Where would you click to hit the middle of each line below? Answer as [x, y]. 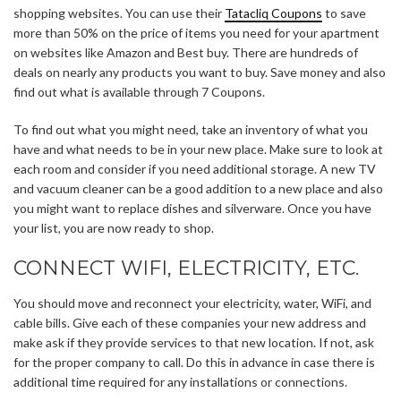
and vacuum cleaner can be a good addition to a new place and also [198, 189]
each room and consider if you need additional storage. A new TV [195, 169]
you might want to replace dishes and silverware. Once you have [192, 209]
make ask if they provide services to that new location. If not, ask [194, 343]
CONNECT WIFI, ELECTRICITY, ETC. [186, 269]
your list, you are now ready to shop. [114, 228]
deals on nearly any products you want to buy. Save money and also [200, 73]
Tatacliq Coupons [273, 13]
